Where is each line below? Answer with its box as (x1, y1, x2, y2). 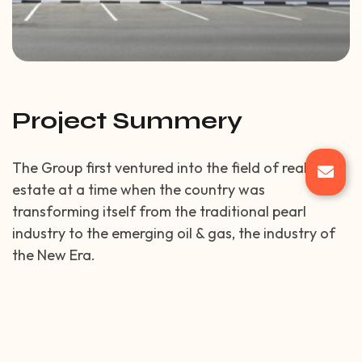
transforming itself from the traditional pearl (12, 202, 306, 221)
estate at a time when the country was (12, 180, 265, 200)
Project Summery (12, 106, 242, 136)
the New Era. (12, 246, 95, 265)
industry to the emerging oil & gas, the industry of (12, 224, 335, 243)
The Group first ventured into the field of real (12, 158, 307, 178)
